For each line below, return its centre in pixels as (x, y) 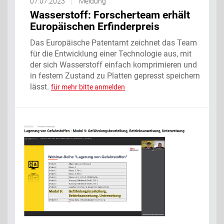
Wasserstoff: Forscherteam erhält (110, 15)
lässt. (40, 87)
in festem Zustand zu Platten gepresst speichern (115, 76)
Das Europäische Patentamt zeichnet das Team (113, 43)
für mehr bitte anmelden (88, 87)
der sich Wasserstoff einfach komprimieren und (113, 65)
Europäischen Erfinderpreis (95, 27)
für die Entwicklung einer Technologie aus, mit (111, 54)
